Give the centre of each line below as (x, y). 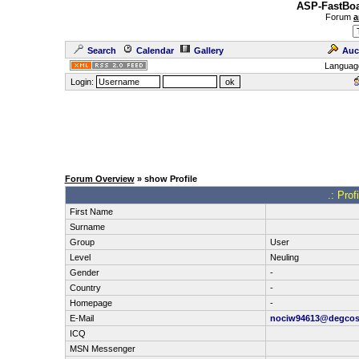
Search (101, 50)
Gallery (208, 50)
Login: (82, 82)
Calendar (155, 50)
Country (85, 288)
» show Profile (165, 179)
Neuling (284, 257)
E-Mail (81, 318)
